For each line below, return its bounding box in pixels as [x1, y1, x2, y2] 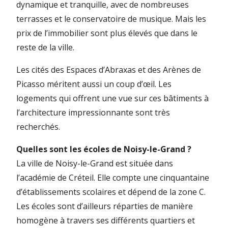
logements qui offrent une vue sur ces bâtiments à [16, 92, 209, 104]
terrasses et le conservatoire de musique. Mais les [16, 13, 206, 24]
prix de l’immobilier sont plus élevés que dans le [16, 27, 197, 39]
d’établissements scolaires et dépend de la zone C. [16, 186, 206, 197]
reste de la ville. [16, 41, 74, 53]
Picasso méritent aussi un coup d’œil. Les [16, 78, 172, 90]
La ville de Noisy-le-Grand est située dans [16, 157, 173, 169]
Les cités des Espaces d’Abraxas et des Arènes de [16, 64, 201, 75]
